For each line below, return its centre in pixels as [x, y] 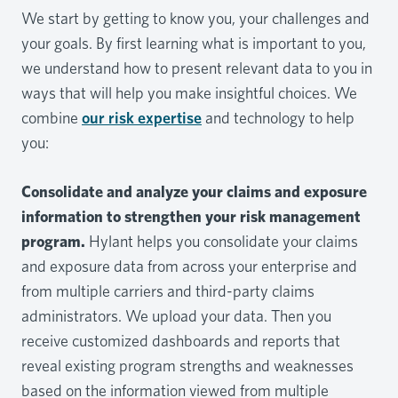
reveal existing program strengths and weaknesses [187, 365]
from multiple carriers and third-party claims [168, 291]
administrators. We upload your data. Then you [176, 315]
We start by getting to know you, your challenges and [195, 18]
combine [52, 117]
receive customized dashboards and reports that [181, 340]
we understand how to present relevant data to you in [197, 68]
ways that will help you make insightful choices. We [189, 92]
